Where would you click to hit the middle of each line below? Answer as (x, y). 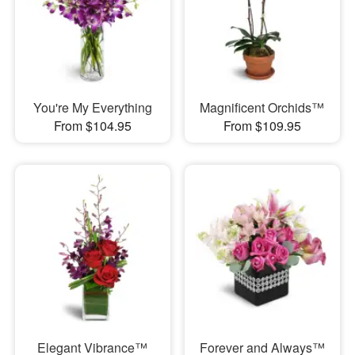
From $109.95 (262, 125)
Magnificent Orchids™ (262, 107)
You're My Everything (92, 107)
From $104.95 (92, 125)
